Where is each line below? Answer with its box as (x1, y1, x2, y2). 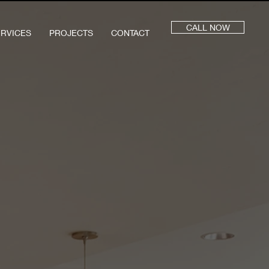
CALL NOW (186, 22, 230, 32)
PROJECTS (49, 28, 93, 38)
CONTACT (111, 28, 150, 38)
